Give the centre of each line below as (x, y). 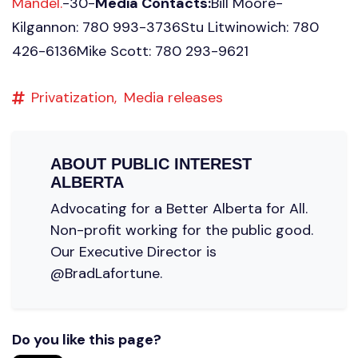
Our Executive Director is (133, 251)
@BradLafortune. (106, 273)
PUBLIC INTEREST (181, 163)
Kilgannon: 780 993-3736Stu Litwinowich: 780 (165, 27)
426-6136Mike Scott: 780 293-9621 (134, 51)
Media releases (173, 97)
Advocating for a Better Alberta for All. (179, 208)
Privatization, (74, 97)
